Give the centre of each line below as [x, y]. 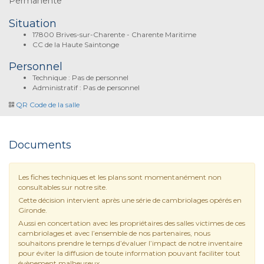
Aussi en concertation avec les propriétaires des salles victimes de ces [132, 223]
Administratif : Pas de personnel [86, 87]
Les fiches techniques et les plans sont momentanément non [120, 177]
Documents [40, 145]
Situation [33, 23]
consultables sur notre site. [63, 187]
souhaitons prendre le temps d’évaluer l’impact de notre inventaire [130, 243]
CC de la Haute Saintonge [76, 44]
